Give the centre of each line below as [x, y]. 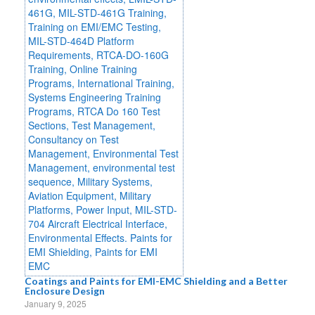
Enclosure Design [65, 290]
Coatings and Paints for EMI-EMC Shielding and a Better [156, 281]
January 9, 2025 [56, 303]
